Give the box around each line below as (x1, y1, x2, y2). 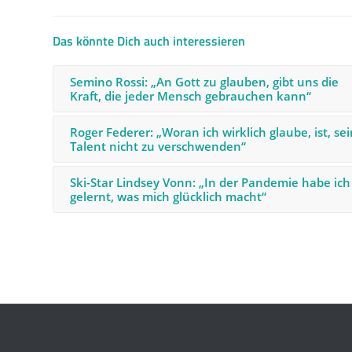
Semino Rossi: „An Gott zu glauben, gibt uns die (70, 73, 339, 90)
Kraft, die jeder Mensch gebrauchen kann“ (70, 87, 311, 104)
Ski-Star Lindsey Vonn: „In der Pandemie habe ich (70, 174, 350, 190)
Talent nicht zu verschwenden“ (70, 137, 246, 154)
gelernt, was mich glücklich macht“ (70, 188, 266, 204)
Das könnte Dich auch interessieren (53, 31, 245, 50)
